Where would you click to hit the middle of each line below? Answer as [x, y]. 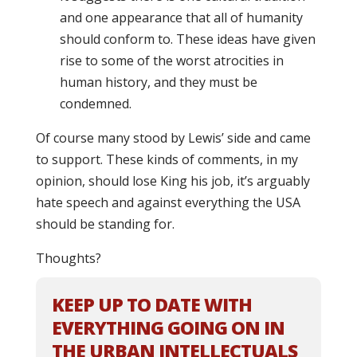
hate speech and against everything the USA [168, 202]
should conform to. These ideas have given [187, 39]
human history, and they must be [158, 82]
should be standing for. [105, 224]
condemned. [95, 104]
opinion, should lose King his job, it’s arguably [173, 181]
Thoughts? [68, 258]
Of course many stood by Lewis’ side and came [173, 138]
